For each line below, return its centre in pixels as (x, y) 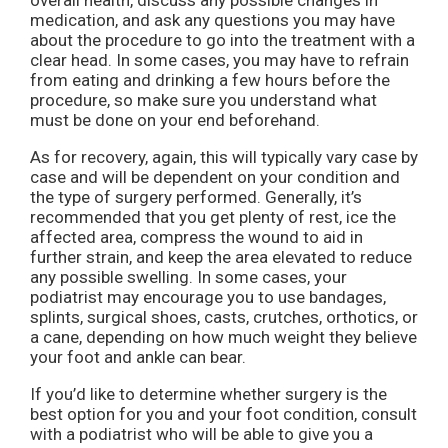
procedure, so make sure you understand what (203, 100)
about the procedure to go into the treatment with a (222, 40)
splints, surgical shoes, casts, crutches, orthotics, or (224, 317)
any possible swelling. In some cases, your (188, 277)
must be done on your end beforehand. (175, 120)
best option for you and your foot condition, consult (223, 414)
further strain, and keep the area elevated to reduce (221, 257)
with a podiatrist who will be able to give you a (201, 434)
